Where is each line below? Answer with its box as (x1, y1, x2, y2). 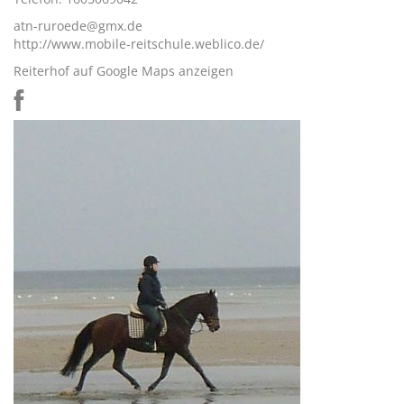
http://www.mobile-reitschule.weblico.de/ (14, 35, 264, 52)
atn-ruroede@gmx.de (14, 17, 142, 34)
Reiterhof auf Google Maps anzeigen (14, 62, 234, 79)
